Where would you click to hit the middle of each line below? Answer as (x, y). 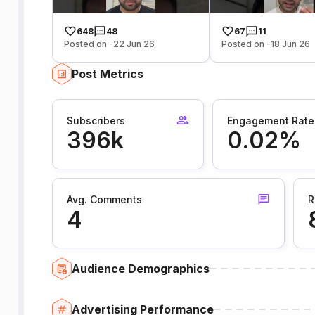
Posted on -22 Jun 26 (109, 44)
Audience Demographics (140, 269)
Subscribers (96, 120)
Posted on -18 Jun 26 (266, 44)
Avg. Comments (104, 200)
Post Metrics (107, 74)
